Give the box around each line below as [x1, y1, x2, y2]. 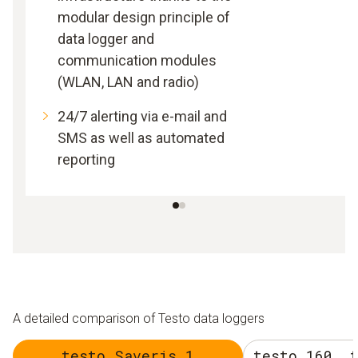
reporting [58, 151, 115, 168]
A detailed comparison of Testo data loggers [13, 311, 265, 326]
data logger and [58, 30, 154, 47]
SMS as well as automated [58, 129, 225, 146]
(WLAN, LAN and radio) [58, 74, 199, 90]
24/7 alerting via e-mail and [58, 108, 227, 125]
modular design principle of [58, 9, 230, 26]
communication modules [58, 52, 217, 69]
